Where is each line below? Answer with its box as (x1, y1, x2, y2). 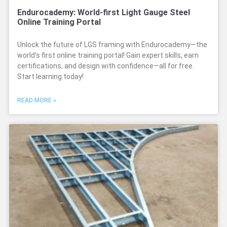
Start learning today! (17, 72, 84, 81)
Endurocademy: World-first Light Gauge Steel (17, 8, 190, 17)
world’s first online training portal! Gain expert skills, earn (17, 51, 199, 59)
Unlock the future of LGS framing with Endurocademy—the (17, 41, 207, 49)
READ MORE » (17, 97, 56, 104)
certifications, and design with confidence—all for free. (17, 62, 194, 70)
